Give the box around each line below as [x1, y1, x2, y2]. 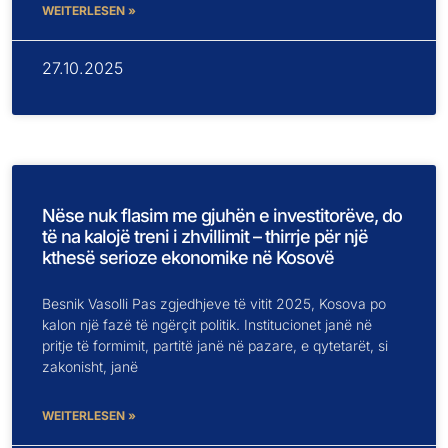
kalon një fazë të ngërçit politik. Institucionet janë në [42, 315, 372, 333]
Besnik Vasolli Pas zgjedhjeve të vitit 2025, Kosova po [42, 294, 386, 312]
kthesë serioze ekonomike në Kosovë [42, 246, 334, 268]
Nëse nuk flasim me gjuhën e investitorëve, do [42, 204, 402, 226]
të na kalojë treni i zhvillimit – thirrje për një [42, 225, 368, 247]
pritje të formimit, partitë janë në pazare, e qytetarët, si [42, 336, 388, 354]
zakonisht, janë [42, 357, 138, 375]
